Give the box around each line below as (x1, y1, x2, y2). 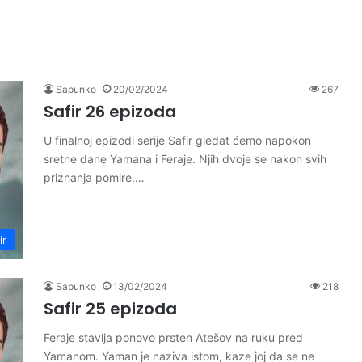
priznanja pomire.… (44, 170, 145, 184)
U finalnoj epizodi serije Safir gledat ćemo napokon (44, 133, 311, 147)
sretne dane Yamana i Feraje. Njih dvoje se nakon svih (44, 152, 326, 166)
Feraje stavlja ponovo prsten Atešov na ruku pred (44, 330, 303, 344)
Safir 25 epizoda (44, 297, 177, 320)
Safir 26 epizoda (44, 100, 176, 123)
